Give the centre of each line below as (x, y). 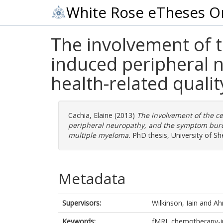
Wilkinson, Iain (175, 203)
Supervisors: (82, 203)
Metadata (92, 178)
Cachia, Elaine (90, 115)
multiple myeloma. (99, 135)
